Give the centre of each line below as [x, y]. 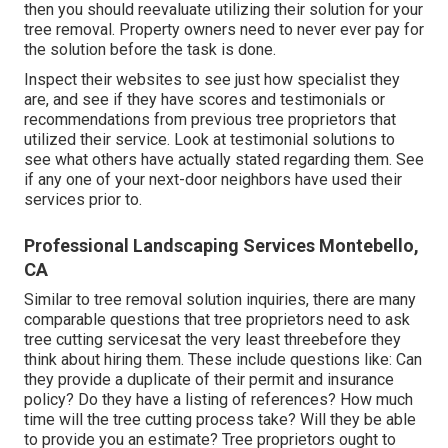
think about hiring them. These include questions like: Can [223, 360]
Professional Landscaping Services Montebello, [221, 246]
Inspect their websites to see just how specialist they [212, 80]
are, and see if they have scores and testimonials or [204, 100]
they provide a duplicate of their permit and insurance [209, 380]
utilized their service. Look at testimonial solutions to [209, 140]
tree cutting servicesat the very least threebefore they [212, 340]
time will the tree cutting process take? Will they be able [220, 420]
